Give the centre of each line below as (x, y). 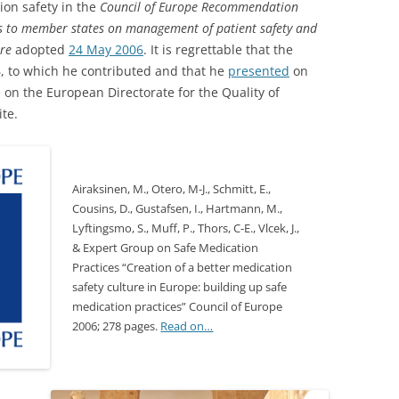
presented (259, 70)
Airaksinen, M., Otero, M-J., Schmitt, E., (172, 188)
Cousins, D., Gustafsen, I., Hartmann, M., (178, 208)
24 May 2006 (106, 49)
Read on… (187, 326)
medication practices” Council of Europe (178, 306)
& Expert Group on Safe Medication (166, 247)
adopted (40, 49)
